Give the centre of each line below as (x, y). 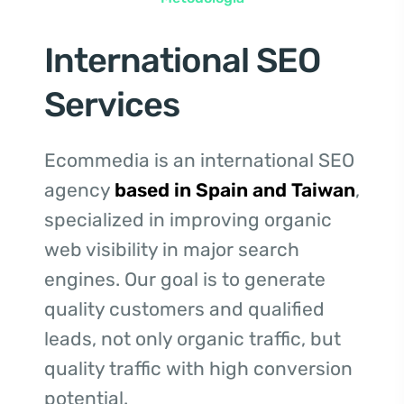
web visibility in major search (172, 249)
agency (79, 189)
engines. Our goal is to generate (185, 279)
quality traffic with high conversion (198, 368)
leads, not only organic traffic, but (193, 338)
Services (112, 104)
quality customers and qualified (184, 308)
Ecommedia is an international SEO (199, 160)
